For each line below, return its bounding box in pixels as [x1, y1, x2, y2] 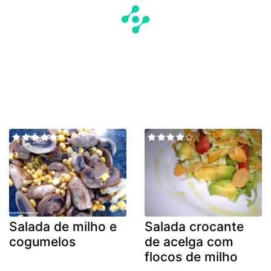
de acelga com [145, 234, 233, 250]
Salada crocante [145, 219, 244, 235]
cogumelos [9, 234, 76, 250]
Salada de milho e [9, 219, 117, 235]
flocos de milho [145, 249, 238, 265]
